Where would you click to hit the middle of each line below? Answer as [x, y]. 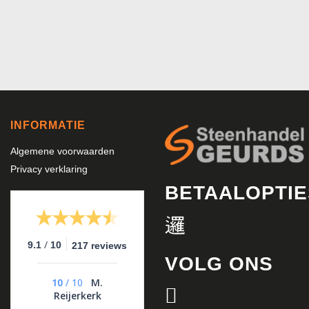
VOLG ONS [219, 264]
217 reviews [99, 245]
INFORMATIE [48, 125]
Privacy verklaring [49, 169]
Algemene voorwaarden [62, 151]
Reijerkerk [77, 295]
